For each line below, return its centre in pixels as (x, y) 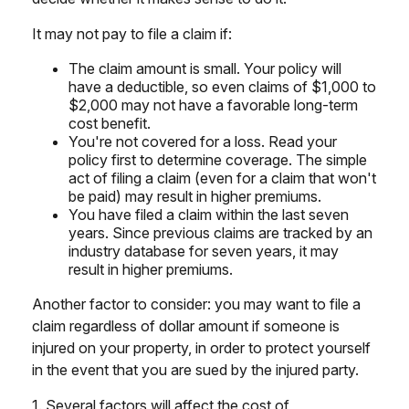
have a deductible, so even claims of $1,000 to (222, 86)
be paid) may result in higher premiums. (195, 196)
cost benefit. (110, 123)
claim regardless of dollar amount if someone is (186, 325)
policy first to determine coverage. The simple (218, 159)
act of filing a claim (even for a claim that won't (222, 178)
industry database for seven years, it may (204, 251)
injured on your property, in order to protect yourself (201, 347)
